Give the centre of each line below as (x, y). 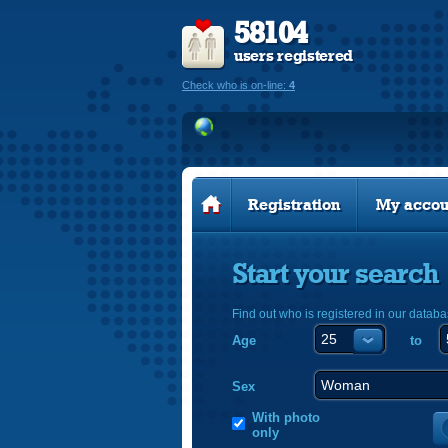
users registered (294, 56)
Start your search (335, 275)
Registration (293, 205)
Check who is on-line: (235, 85)
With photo (286, 417)
